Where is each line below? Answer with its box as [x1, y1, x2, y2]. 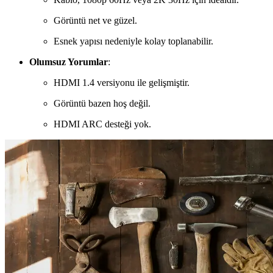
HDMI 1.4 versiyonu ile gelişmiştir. [54, 77, 190, 88]
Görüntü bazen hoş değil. [54, 98, 151, 109]
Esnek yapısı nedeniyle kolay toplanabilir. [54, 36, 213, 47]
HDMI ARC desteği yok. [54, 119, 151, 130]
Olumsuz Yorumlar [29, 57, 108, 68]
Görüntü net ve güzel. [54, 15, 137, 26]
